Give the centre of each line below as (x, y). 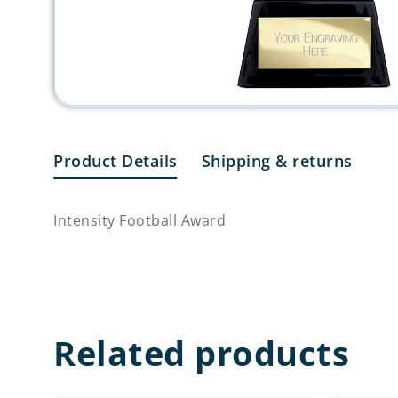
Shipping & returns (277, 160)
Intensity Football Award (139, 220)
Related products (201, 353)
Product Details (115, 160)
